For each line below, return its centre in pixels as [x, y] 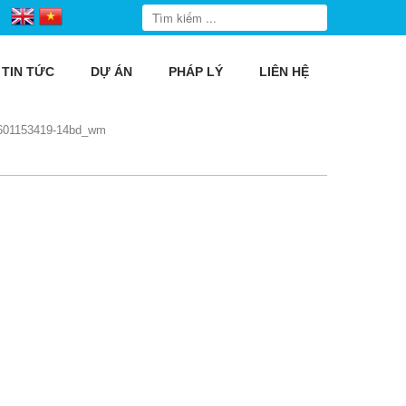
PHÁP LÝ [196, 72]
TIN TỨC [28, 72]
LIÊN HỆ [284, 72]
